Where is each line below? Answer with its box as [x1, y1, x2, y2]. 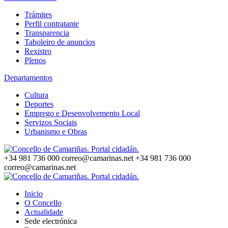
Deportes [24, 100, 53, 108]
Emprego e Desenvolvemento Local [24, 109, 140, 118]
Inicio [24, 189, 43, 198]
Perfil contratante [24, 19, 79, 28]
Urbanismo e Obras [24, 127, 87, 136]
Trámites [24, 10, 52, 19]
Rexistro [24, 47, 51, 55]
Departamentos [4, 73, 52, 82]
